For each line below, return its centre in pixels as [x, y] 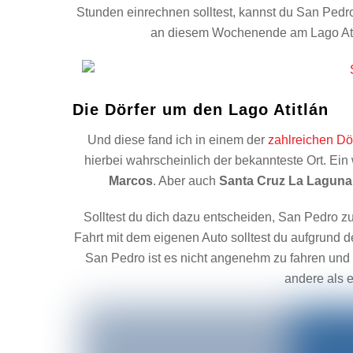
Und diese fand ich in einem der [178, 139]
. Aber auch [186, 180]
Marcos [131, 180]
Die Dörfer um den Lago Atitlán [201, 109]
